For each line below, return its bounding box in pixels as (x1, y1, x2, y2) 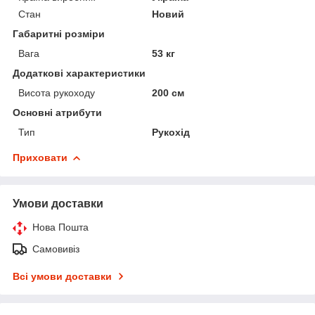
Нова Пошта (32, 221, 89, 233)
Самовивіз (32, 243, 79, 255)
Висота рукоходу (18, 86, 95, 98)
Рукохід (152, 126, 191, 138)
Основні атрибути (13, 106, 102, 118)
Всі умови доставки (13, 270, 112, 282)
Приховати (13, 151, 67, 163)
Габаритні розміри (13, 27, 105, 39)
